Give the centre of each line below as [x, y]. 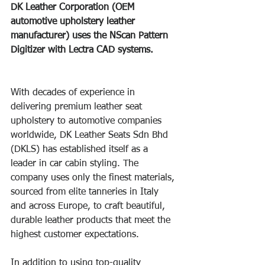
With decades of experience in [74, 93]
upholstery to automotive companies [88, 121]
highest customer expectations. [76, 235]
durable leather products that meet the [92, 221]
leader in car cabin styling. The [76, 164]
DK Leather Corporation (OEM [74, 8]
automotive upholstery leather [74, 22]
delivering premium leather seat [78, 107]
